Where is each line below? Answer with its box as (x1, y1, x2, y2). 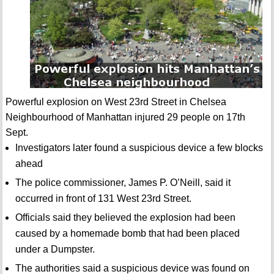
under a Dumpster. (15, 244, 95, 255)
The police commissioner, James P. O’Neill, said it (15, 177, 231, 188)
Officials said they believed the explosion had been (15, 212, 235, 223)
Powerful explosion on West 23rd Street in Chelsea (5, 97, 226, 108)
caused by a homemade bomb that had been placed (15, 228, 240, 239)
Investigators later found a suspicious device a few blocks (15, 143, 263, 154)
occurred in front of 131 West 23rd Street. (15, 193, 191, 204)
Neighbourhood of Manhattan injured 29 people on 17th (5, 112, 245, 123)
